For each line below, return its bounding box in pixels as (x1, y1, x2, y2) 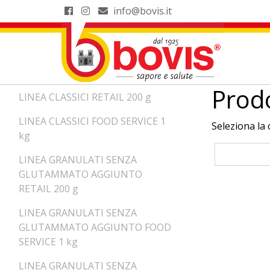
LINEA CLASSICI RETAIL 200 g (19, 90, 151, 104)
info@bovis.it (113, 4, 172, 17)
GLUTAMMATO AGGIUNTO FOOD (19, 221, 171, 234)
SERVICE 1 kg (19, 235, 78, 248)
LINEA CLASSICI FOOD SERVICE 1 (19, 115, 166, 128)
